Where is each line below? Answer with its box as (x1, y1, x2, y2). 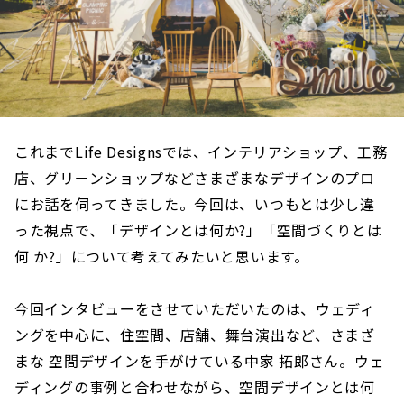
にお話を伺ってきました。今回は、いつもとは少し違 (14, 193, 375, 216)
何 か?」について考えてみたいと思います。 (14, 245, 309, 268)
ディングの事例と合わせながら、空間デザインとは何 (14, 376, 375, 399)
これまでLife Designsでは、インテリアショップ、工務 (14, 141, 388, 163)
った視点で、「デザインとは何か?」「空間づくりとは (14, 219, 382, 242)
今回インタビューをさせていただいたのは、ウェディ (14, 298, 375, 320)
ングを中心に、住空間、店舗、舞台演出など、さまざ (14, 324, 375, 346)
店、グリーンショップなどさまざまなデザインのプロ (14, 167, 375, 189)
